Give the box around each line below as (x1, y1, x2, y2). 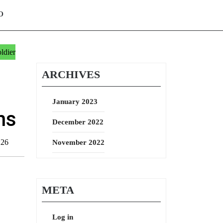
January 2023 (52, 98, 98, 106)
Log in (52, 213, 73, 221)
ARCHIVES (42, 68, 100, 81)
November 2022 (52, 138, 105, 146)
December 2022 (52, 118, 104, 126)
